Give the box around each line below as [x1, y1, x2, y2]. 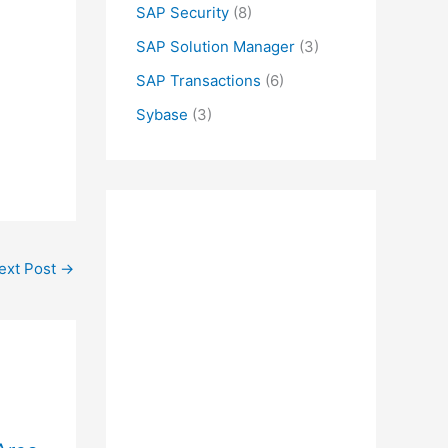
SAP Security [136, 3, 229, 23]
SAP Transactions [136, 70, 261, 90]
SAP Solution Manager [136, 37, 295, 56]
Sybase [136, 104, 188, 124]
